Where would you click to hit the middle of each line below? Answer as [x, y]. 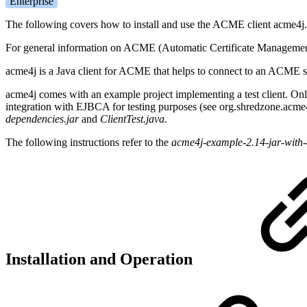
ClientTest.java [132, 119]
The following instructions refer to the [88, 142]
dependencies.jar [42, 119]
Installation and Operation [101, 259]
